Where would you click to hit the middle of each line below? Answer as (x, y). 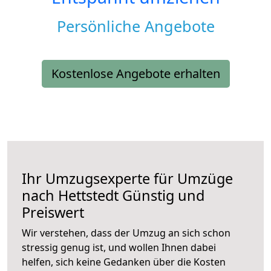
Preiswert (53, 213)
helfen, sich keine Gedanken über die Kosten (124, 262)
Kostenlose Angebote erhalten (135, 74)
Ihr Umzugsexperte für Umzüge (127, 179)
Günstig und (162, 196)
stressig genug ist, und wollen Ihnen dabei (119, 248)
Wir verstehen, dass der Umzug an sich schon (126, 233)
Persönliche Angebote (135, 26)
